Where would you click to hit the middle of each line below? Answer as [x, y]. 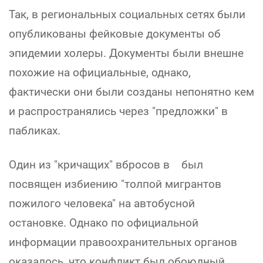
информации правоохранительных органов [123, 242]
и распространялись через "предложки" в [118, 111]
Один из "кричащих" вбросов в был [106, 164]
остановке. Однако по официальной [104, 222]
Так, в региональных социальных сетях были [127, 14]
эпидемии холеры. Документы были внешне [126, 53]
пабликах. [35, 130]
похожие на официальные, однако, [100, 72]
